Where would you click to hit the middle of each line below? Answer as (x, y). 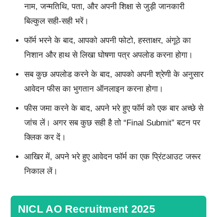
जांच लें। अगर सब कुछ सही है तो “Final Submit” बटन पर (112, 123)
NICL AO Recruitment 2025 (86, 209)
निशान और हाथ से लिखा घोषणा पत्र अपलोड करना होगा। (108, 55)
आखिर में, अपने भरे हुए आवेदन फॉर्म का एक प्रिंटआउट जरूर (112, 156)
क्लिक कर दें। (45, 137)
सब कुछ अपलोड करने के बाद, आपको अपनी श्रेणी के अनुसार (114, 74)
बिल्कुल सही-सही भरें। (56, 21)
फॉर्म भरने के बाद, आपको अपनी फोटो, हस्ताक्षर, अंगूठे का (107, 40)
